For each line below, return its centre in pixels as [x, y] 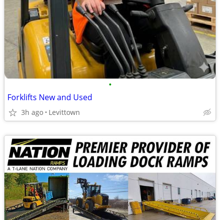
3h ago [32, 112]
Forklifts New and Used [50, 97]
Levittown [64, 112]
